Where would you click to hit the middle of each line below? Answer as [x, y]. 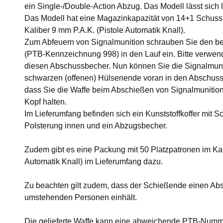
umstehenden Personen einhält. [81, 198]
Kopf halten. [46, 102]
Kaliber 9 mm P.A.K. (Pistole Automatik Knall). [106, 30]
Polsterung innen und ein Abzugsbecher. [96, 126]
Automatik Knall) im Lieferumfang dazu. [94, 162]
